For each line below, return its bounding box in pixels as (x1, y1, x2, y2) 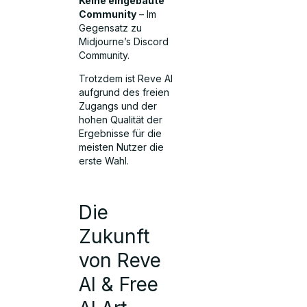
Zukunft (79, 224, 150, 248)
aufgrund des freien (79, 86, 170, 99)
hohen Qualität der (79, 114, 163, 126)
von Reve (79, 248, 162, 272)
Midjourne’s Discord (79, 35, 169, 47)
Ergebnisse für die (79, 127, 162, 140)
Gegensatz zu (79, 21, 143, 34)
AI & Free (79, 272, 159, 296)
